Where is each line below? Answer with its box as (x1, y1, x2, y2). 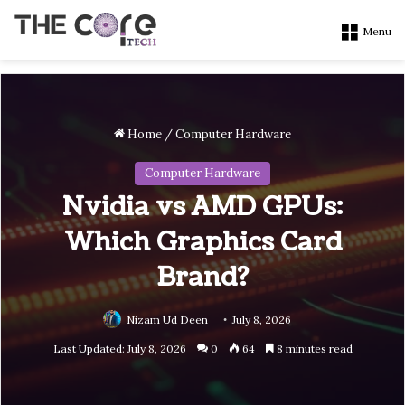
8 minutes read (273, 342, 353, 356)
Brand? (156, 259, 249, 297)
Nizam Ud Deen (127, 313, 208, 327)
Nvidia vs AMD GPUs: (62, 189, 343, 226)
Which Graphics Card (63, 224, 342, 261)
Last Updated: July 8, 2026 (52, 342, 186, 356)
